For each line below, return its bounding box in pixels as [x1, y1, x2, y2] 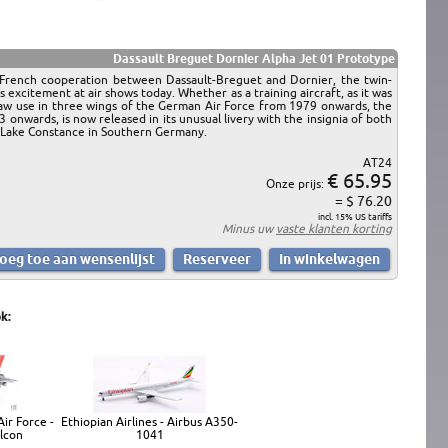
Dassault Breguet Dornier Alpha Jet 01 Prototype [113, 51, 395, 65]
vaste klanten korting [276, 221, 392, 235]
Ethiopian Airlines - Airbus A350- [61, 414, 238, 428]
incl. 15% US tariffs [318, 211, 392, 222]
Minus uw [222, 221, 276, 235]
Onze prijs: [266, 176, 327, 190]
